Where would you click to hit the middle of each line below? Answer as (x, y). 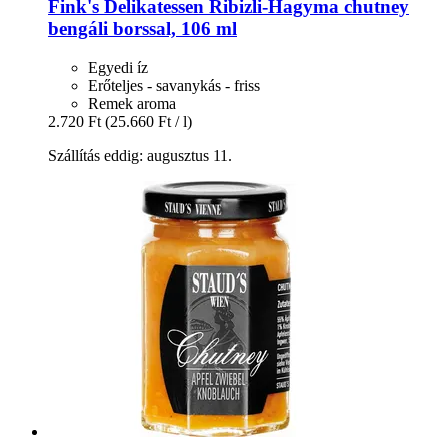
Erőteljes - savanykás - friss (174, 85)
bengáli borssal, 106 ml (142, 29)
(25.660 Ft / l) (148, 121)
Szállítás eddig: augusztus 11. (140, 155)
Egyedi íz (118, 67)
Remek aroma (132, 103)
